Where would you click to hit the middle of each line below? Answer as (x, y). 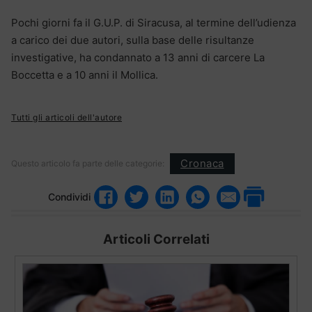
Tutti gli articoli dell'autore (67, 117)
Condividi (69, 197)
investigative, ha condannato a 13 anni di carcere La (138, 57)
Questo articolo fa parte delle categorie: (88, 163)
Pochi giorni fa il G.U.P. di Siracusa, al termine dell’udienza (154, 22)
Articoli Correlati (156, 239)
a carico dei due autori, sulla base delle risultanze (133, 40)
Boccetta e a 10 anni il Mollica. (85, 75)
